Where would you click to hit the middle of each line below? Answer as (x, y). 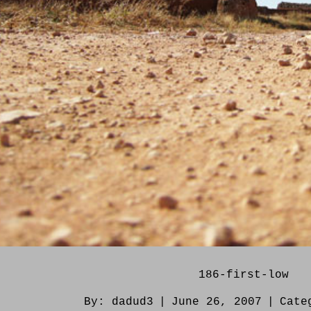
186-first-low (243, 275)
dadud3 (132, 302)
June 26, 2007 (216, 302)
